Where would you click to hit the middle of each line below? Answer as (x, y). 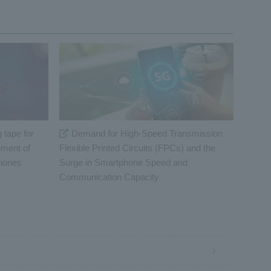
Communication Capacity (109, 177)
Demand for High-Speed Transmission (147, 134)
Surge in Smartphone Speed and (124, 163)
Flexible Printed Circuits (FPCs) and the (138, 148)
